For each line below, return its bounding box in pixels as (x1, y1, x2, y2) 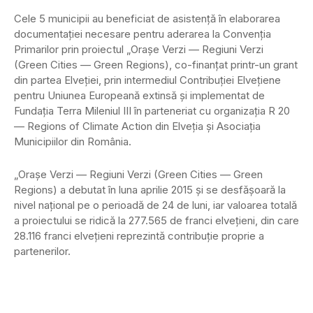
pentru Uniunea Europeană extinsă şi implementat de (14, 89, 265, 103)
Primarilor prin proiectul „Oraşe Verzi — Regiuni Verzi (14, 43, 263, 57)
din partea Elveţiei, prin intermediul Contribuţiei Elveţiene (14, 73, 281, 87)
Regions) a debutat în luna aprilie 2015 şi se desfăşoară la (14, 183, 286, 197)
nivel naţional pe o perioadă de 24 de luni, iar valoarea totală (14, 198, 297, 212)
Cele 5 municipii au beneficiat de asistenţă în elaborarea (14, 12, 280, 26)
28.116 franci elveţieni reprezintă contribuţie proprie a (14, 229, 264, 243)
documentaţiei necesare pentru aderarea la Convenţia (14, 27, 271, 41)
